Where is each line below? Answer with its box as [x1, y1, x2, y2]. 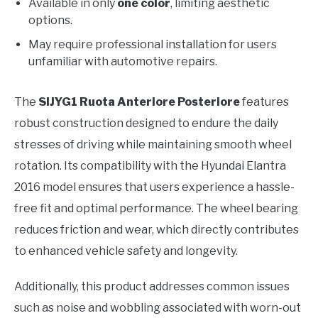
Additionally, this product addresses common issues [14, 280, 290, 294]
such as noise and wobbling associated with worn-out [14, 301, 301, 315]
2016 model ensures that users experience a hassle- [14, 180, 295, 194]
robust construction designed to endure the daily [14, 116, 278, 131]
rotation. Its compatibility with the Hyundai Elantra [14, 159, 286, 173]
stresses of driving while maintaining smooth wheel [14, 138, 292, 152]
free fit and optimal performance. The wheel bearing [14, 202, 298, 216]
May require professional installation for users [28, 38, 277, 52]
